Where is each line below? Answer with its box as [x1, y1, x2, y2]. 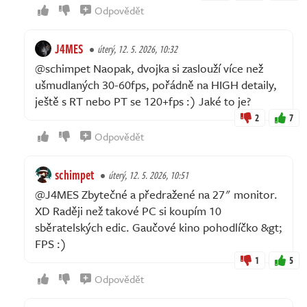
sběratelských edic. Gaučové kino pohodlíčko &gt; [35, 218, 282, 236]
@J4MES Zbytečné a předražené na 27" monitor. [35, 185, 278, 203]
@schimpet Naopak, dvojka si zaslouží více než [35, 59, 263, 77]
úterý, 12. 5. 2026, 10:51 [108, 167, 188, 182]
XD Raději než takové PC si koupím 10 [35, 201, 221, 219]
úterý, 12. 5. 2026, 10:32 [97, 41, 177, 56]
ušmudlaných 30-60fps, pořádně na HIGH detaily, [35, 75, 277, 93]
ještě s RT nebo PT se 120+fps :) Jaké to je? [35, 92, 251, 110]
